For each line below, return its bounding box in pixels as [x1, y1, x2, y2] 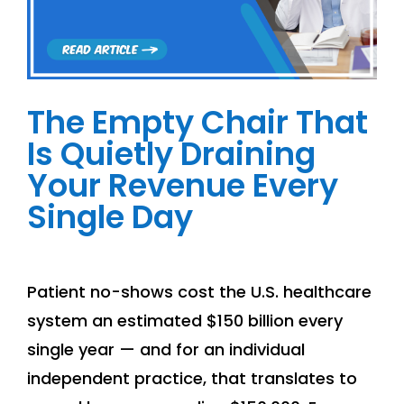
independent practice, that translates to [27, 367, 357, 390]
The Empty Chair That [27, 100, 368, 145]
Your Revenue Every [27, 163, 338, 208]
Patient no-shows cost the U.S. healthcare [27, 280, 372, 304]
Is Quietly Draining [27, 132, 316, 177]
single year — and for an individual [27, 338, 305, 362]
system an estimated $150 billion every [27, 309, 343, 333]
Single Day [27, 195, 193, 240]
